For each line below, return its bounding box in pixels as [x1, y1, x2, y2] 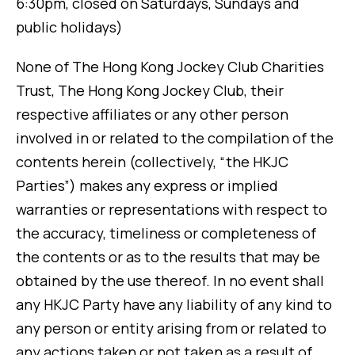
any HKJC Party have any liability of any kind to [16, 295, 332, 315]
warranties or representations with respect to [16, 200, 327, 219]
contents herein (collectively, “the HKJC [16, 152, 288, 172]
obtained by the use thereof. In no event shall [16, 271, 324, 291]
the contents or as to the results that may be [16, 247, 320, 267]
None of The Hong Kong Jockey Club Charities [16, 57, 324, 77]
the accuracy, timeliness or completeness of [16, 223, 316, 243]
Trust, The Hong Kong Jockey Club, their [16, 81, 284, 101]
